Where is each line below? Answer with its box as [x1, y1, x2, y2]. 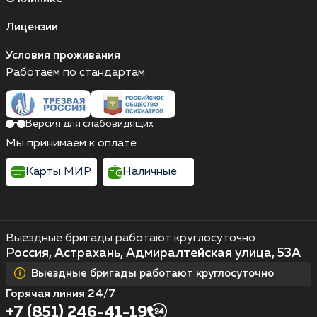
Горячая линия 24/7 [6, 289, 115, 301]
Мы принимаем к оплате [6, 138, 137, 150]
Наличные [122, 166, 177, 178]
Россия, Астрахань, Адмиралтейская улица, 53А [6, 247, 301, 260]
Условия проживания [6, 50, 120, 62]
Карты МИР [25, 166, 91, 178]
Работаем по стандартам [6, 67, 145, 79]
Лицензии [6, 22, 58, 34]
